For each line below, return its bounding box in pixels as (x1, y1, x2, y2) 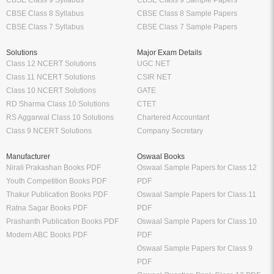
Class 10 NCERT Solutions (6, 86, 96, 95)
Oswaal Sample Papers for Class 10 (137, 217, 257, 226)
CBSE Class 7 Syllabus (6, 22, 84, 31)
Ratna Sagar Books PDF (6, 203, 87, 212)
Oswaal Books (137, 152, 185, 161)
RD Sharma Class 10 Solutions (6, 99, 109, 108)
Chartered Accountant (137, 113, 209, 122)
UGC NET (137, 59, 170, 68)
